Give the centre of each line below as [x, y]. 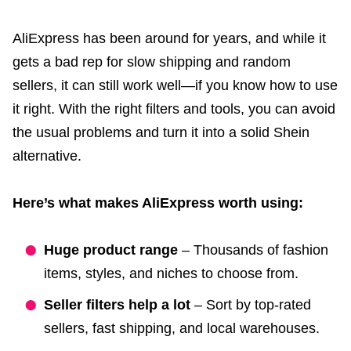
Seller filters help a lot [117, 304]
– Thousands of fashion [253, 250]
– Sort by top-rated [251, 304]
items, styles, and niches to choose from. [171, 273]
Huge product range [111, 250]
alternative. [47, 156]
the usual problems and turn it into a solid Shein [161, 132]
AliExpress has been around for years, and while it [169, 38]
